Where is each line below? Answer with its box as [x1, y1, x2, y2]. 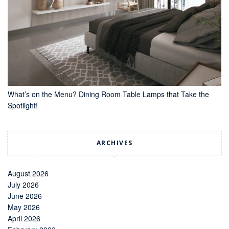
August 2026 [8, 168, 49, 179]
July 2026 [8, 179, 39, 190]
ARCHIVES [96, 139, 133, 148]
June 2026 [8, 191, 42, 201]
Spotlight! [8, 100, 38, 111]
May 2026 [8, 202, 40, 213]
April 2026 [8, 213, 40, 224]
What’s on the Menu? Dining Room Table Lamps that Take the [8, 89, 209, 100]
